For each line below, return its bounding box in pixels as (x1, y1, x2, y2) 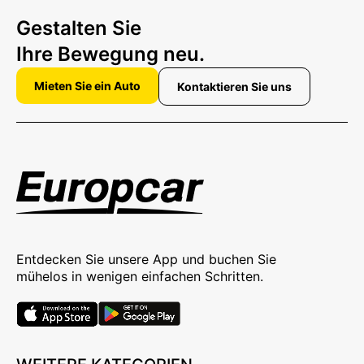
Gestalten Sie (16, 16, 141, 41)
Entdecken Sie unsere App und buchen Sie (16, 250, 276, 267)
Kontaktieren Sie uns (177, 80, 292, 94)
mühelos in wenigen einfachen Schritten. (16, 267, 263, 284)
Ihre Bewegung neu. (16, 42, 205, 67)
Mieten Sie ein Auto (34, 79, 141, 93)
